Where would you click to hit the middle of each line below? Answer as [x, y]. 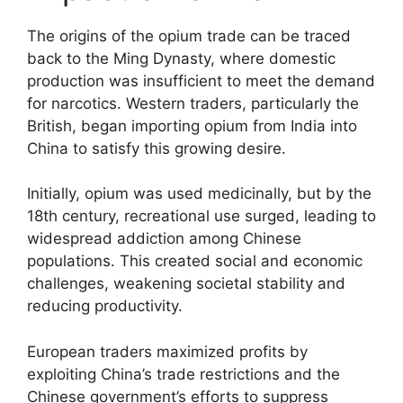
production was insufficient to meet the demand [201, 81]
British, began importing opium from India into [192, 125]
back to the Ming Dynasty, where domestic [181, 58]
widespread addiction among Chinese [164, 238]
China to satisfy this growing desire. [157, 148]
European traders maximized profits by [167, 351]
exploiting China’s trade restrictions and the [184, 374]
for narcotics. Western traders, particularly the [193, 103]
